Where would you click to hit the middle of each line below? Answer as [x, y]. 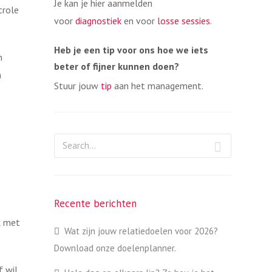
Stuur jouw [77, 86]
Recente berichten [95, 203]
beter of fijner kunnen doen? [116, 66]
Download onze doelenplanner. [115, 248]
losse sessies [183, 21]
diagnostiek [98, 21]
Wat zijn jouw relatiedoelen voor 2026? [141, 231]
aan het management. [157, 86]
